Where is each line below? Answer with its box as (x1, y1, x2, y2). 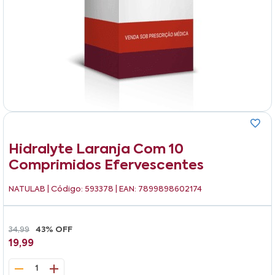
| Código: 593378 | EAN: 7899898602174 (47, 185, 202, 193)
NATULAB (9, 185, 47, 193)
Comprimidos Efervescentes (9, 158, 204, 172)
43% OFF (36, 225, 72, 234)
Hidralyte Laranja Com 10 (9, 142, 184, 157)
